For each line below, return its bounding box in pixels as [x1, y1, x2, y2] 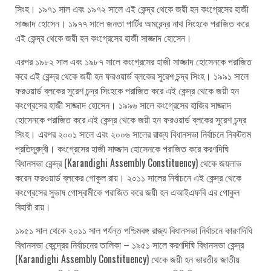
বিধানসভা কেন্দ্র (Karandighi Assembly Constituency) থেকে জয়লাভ [15, 155, 241, 170]
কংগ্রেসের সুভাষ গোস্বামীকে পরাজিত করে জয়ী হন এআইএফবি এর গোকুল [15, 184, 240, 199]
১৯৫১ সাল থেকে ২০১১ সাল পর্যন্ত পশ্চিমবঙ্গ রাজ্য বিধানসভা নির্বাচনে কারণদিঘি [15, 222, 252, 237]
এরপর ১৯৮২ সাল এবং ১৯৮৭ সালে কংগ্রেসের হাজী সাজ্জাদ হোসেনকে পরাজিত [15, 53, 252, 68]
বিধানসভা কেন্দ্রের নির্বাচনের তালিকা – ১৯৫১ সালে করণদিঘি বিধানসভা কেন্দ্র [15, 237, 244, 252]
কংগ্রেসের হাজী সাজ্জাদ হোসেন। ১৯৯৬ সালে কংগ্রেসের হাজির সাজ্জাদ [15, 97, 231, 112]
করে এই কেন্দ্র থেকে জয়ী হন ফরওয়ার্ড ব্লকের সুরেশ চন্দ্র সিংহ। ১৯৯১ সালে [15, 68, 249, 83]
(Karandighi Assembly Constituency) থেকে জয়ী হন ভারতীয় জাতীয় [15, 251, 240, 266]
